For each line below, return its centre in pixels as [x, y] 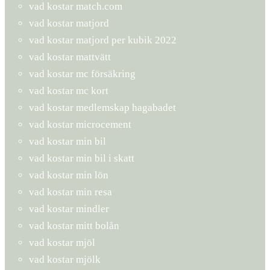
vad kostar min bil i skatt [82, 158]
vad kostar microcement [80, 124]
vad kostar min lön [69, 175]
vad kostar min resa [71, 192]
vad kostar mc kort [69, 90]
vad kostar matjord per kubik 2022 [103, 40]
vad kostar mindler [69, 209]
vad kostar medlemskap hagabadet [102, 107]
